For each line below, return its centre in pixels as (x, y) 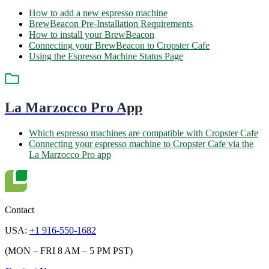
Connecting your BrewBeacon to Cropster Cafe (119, 45)
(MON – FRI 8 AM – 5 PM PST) (69, 250)
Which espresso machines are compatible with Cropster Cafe (144, 133)
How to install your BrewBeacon (92, 34)
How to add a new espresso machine (98, 13)
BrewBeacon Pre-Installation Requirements (111, 23)
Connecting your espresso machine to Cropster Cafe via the (141, 144)
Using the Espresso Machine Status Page (106, 56)
